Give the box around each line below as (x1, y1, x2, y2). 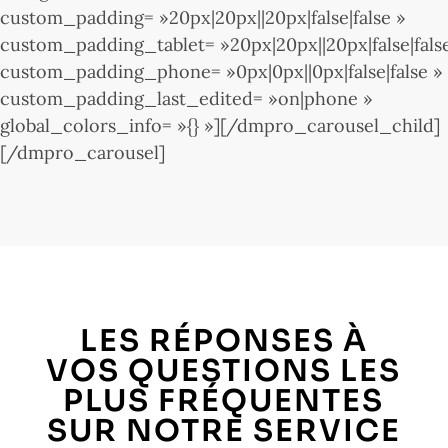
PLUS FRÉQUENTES (63, 381, 385, 420)
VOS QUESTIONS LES (46, 351, 402, 390)
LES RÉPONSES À (79, 321, 368, 360)
